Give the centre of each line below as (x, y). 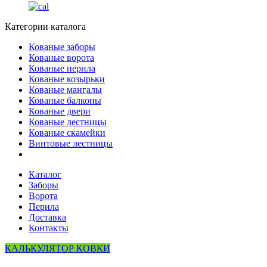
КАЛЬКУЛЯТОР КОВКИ (58, 248)
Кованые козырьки (67, 79)
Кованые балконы (65, 100)
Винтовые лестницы (71, 143)
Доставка (47, 217)
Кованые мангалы (65, 89)
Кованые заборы (62, 46)
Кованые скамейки (67, 132)
